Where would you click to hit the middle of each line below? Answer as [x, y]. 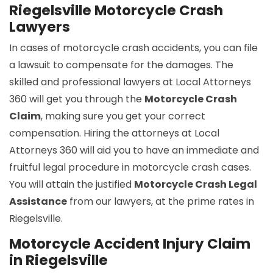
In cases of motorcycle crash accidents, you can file [133, 48]
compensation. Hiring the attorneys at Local [114, 133]
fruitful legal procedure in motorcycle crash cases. [130, 168]
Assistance [38, 202]
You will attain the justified [72, 185]
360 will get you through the [77, 99]
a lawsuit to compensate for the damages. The [121, 65]
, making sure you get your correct [123, 116]
